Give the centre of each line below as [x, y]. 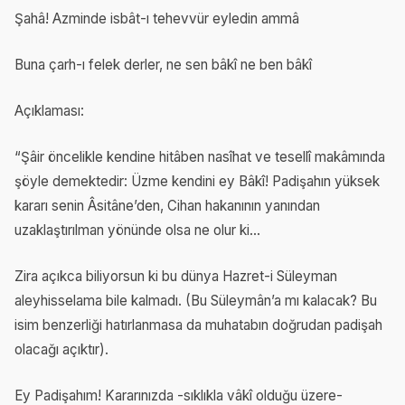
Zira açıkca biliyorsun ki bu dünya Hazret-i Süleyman [176, 277]
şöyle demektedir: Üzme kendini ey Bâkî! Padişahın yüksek [197, 182]
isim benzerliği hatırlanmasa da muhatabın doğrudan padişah [198, 325]
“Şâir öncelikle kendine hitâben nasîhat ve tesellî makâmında [200, 157]
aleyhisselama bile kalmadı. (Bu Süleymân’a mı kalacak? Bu [196, 301]
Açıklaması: [49, 111]
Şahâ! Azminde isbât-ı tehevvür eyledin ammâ [157, 19]
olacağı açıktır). [61, 350]
